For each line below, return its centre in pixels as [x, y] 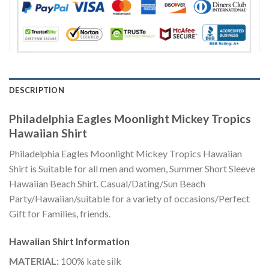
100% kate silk [90, 261]
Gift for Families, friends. [60, 214]
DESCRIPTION [37, 90]
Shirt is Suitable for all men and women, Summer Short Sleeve [132, 169]
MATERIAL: [34, 261]
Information [103, 241]
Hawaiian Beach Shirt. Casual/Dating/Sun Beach [107, 184]
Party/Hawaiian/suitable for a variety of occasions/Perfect [129, 199]
